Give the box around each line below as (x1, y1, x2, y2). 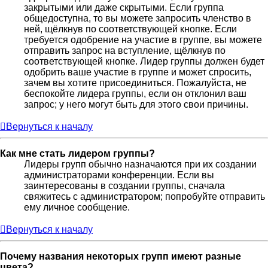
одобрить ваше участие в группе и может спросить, (24, 67, 251, 78)
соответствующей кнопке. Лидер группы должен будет (24, 56, 264, 67)
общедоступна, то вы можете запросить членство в (24, 13, 251, 24)
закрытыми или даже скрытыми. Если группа (24, 2, 224, 13)
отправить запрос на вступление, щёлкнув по (24, 45, 226, 56)
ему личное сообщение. (24, 202, 130, 213)
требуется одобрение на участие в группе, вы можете (24, 35, 262, 45)
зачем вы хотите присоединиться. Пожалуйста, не (24, 78, 246, 89)
